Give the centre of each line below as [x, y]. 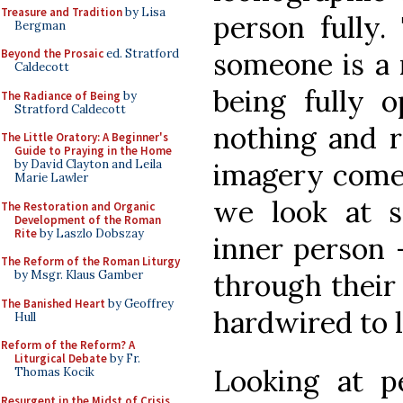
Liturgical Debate [61, 358]
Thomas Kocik [54, 372]
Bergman [40, 25]
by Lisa [144, 12]
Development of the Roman [88, 219]
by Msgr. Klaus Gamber [79, 275]
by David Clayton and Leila [88, 164]
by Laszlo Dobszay [90, 233]
